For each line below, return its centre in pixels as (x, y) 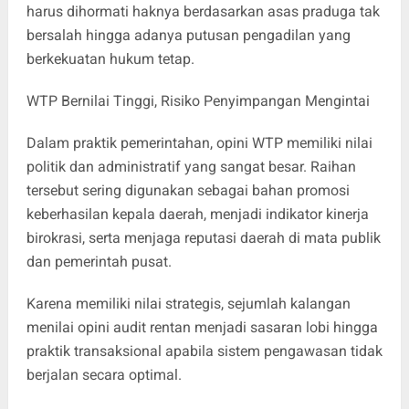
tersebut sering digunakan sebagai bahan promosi (188, 190)
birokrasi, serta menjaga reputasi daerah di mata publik (203, 237)
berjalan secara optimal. (104, 374)
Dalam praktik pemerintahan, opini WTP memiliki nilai (199, 142)
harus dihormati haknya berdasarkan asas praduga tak (203, 11)
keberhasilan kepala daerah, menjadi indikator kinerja (197, 214)
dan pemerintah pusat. (99, 261)
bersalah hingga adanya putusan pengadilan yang (188, 35)
